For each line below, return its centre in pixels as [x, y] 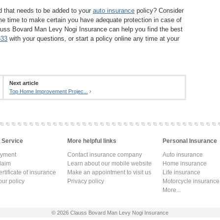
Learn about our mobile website [110, 163]
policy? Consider [159, 10]
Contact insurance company [105, 154]
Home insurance [185, 163]
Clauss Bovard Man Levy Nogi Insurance [119, 212]
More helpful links [92, 141]
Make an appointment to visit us [109, 172]
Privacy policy [86, 181]
